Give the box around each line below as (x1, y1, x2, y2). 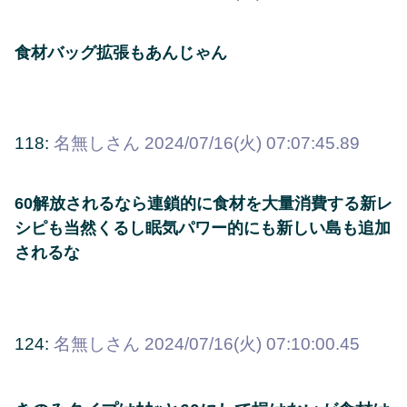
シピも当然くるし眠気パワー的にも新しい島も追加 (15, 219, 391, 238)
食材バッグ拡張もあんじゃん (15, 43, 227, 62)
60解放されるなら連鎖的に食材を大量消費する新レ (15, 194, 392, 213)
